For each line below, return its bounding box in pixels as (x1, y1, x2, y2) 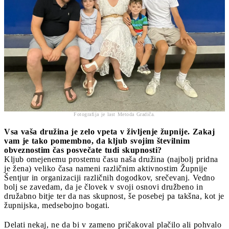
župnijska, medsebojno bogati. (4, 201, 110, 210)
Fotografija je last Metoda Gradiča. (74, 111, 155, 118)
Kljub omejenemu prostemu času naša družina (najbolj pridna (4, 155, 218, 164)
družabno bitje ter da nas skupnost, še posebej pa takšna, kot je (4, 192, 224, 201)
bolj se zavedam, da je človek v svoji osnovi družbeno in (4, 182, 203, 192)
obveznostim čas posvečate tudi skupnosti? (4, 146, 162, 155)
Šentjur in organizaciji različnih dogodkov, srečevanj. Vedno (4, 173, 215, 182)
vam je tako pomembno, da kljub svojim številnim (4, 136, 190, 146)
